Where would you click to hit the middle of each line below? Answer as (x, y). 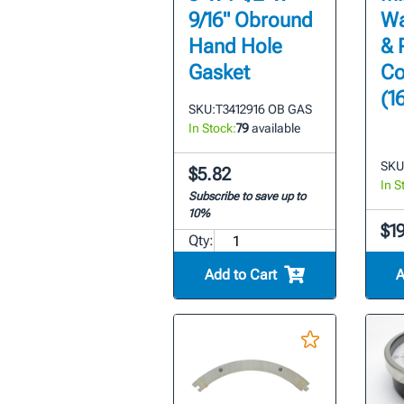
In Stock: (212, 129)
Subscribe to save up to (247, 197)
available (274, 129)
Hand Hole (235, 47)
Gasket (219, 73)
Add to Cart (240, 275)
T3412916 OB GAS (263, 110)
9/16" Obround (250, 21)
